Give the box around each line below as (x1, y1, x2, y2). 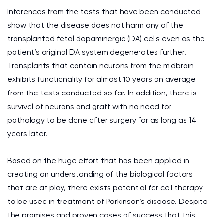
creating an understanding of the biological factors (7, 170, 193, 179)
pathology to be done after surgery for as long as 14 (7, 115, 196, 124)
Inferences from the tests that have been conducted (7, 7, 201, 16)
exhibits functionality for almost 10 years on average (7, 75, 196, 84)
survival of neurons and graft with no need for (7, 102, 171, 111)
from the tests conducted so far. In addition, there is (7, 88, 197, 97)
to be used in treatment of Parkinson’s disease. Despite (7, 197, 208, 206)
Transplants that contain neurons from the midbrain (7, 61, 194, 70)
